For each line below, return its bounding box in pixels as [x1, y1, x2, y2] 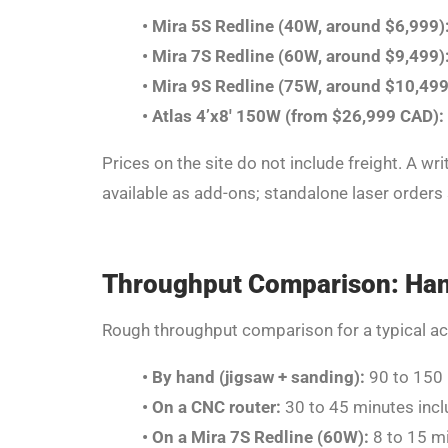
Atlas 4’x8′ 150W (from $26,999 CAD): [152, 105, 444, 126]
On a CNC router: [152, 397, 281, 418]
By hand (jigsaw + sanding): [152, 367, 365, 388]
